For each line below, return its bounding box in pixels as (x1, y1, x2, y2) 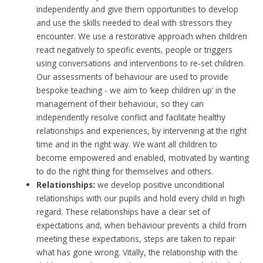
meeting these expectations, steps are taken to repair (36, 232, 236, 244)
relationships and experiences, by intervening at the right (36, 124, 247, 136)
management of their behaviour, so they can (36, 97, 204, 109)
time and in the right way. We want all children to (36, 138, 218, 150)
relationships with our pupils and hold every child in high (36, 192, 245, 204)
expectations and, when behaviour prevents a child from (36, 219, 247, 231)
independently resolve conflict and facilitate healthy (36, 111, 226, 123)
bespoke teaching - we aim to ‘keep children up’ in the (36, 84, 237, 96)
